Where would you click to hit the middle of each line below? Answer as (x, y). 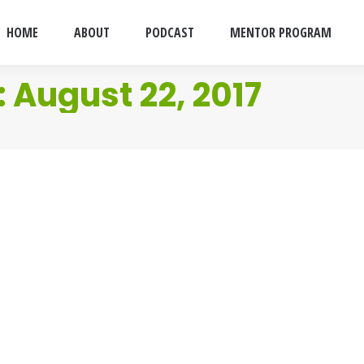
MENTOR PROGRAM (281, 32)
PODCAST (170, 32)
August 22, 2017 (137, 95)
